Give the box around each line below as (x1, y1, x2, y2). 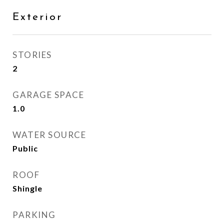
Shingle (12, 183, 42, 193)
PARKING (12, 209, 56, 220)
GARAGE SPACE (12, 89, 84, 100)
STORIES (12, 49, 52, 60)
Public (12, 143, 38, 153)
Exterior (12, 12, 62, 22)
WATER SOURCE (12, 129, 86, 140)
